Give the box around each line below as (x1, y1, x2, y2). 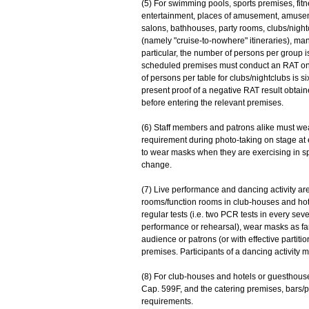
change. (141, 160, 172, 170)
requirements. (141, 297, 193, 306)
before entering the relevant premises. (141, 98, 286, 108)
